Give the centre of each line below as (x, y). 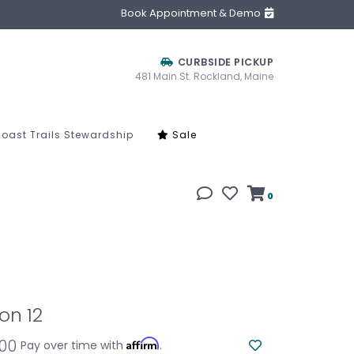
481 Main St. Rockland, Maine (204, 76)
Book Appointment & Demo (192, 13)
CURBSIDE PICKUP (224, 62)
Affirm (143, 343)
